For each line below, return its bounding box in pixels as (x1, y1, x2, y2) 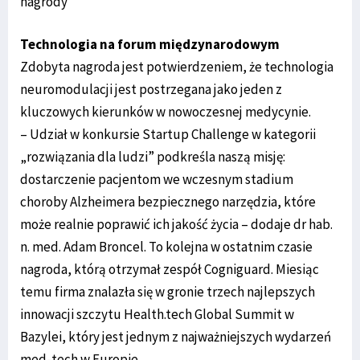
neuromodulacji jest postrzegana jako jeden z (20, 80, 282, 98)
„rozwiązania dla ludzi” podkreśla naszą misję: (20, 147, 285, 166)
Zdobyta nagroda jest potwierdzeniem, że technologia (20, 57, 333, 76)
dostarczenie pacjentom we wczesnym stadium (20, 170, 293, 188)
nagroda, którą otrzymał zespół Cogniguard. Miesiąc (20, 260, 319, 278)
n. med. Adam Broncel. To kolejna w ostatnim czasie (20, 237, 313, 256)
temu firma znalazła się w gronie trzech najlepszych (20, 282, 315, 301)
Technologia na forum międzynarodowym (20, 35, 280, 53)
